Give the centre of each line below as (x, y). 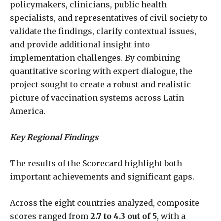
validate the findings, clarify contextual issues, (103, 31)
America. (28, 111)
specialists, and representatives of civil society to (109, 18)
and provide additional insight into (80, 44)
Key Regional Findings (54, 137)
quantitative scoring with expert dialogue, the (101, 71)
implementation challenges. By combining (95, 57)
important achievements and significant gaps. (102, 176)
